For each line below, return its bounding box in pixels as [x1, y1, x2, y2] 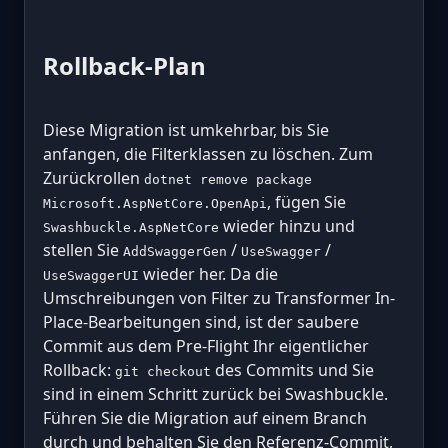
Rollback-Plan [43, 49, 206, 83]
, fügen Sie [267, 191, 346, 214]
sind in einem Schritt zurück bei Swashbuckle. [43, 383, 388, 406]
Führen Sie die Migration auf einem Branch [43, 407, 367, 430]
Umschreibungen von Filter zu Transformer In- [43, 287, 395, 310]
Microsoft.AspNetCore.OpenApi [43, 196, 267, 212]
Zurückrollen [43, 167, 144, 190]
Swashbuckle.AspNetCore [43, 220, 219, 236]
